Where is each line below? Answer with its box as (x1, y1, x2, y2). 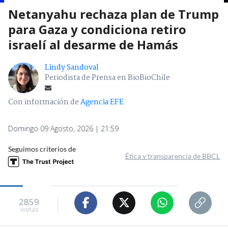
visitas (20, 205, 38, 214)
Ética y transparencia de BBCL (125, 151, 220, 160)
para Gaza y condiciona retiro (8, 20, 186, 38)
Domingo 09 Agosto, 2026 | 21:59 (8, 123, 119, 133)
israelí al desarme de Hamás (8, 36, 178, 53)
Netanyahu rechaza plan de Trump (8, 5, 219, 22)
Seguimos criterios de (8, 144, 76, 153)
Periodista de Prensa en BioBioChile (45, 71, 170, 84)
